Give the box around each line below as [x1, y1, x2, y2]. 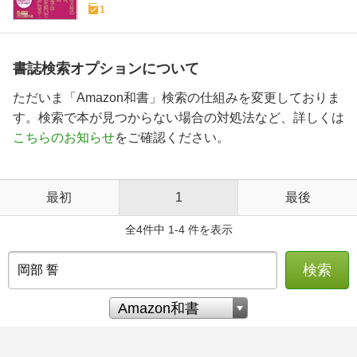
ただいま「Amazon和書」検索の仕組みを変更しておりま [13, 91, 340, 105]
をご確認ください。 [115, 131, 229, 145]
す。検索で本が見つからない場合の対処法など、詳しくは [13, 111, 344, 125]
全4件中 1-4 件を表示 [124, 223, 233, 237]
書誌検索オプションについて [13, 61, 199, 77]
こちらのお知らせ [13, 131, 115, 145]
